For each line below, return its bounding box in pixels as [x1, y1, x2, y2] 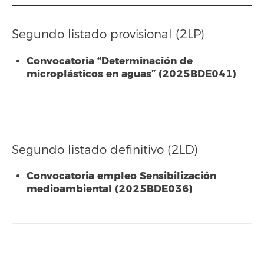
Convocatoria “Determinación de [27, 54, 193, 68]
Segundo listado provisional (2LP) [12, 27, 204, 42]
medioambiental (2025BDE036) [27, 182, 193, 196]
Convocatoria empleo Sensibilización [27, 169, 216, 183]
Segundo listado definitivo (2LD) [12, 142, 198, 157]
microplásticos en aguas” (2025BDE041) [27, 67, 236, 81]
